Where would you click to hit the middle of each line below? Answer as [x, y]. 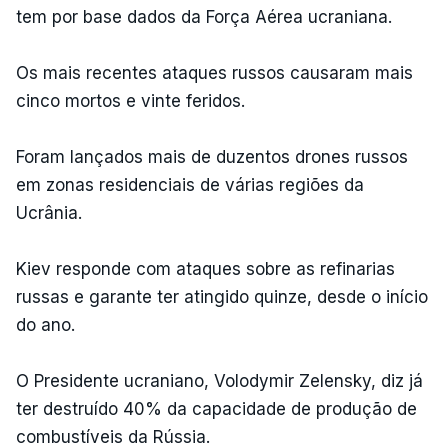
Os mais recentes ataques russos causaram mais [214, 73]
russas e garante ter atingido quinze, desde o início [222, 297]
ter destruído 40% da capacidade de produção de [216, 409]
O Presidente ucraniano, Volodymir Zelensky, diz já [219, 381]
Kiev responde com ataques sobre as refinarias [205, 269]
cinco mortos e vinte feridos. [130, 101]
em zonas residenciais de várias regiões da [190, 185]
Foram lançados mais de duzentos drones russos [212, 157]
